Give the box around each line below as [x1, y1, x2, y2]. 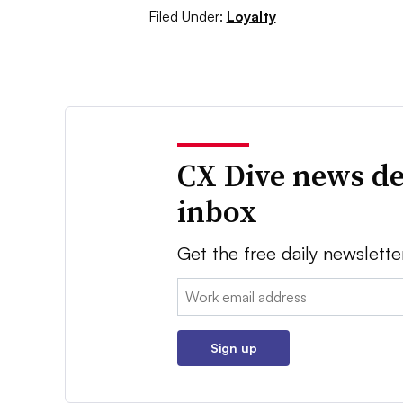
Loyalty [226, 7, 276, 26]
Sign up [210, 340, 257, 356]
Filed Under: [148, 7, 223, 26]
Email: [177, 280, 215, 299]
